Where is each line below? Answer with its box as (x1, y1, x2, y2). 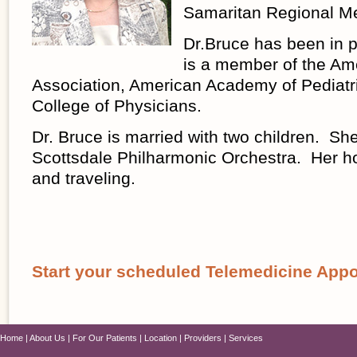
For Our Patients (73, 332, 137, 343)
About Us (29, 332, 65, 343)
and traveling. (32, 168, 135, 187)
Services (229, 332, 263, 343)
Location (144, 332, 177, 343)
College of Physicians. (32, 96, 202, 115)
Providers (184, 332, 222, 343)
